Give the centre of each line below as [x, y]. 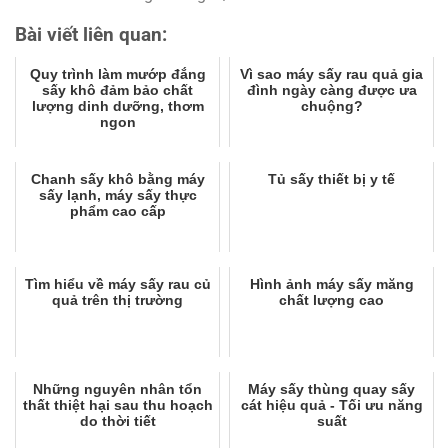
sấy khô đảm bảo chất [117, 89]
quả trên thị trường [117, 299]
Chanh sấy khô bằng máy [117, 178]
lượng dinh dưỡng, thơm [117, 105]
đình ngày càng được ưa [331, 89]
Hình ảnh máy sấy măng [331, 283]
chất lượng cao [331, 299]
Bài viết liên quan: [91, 35]
